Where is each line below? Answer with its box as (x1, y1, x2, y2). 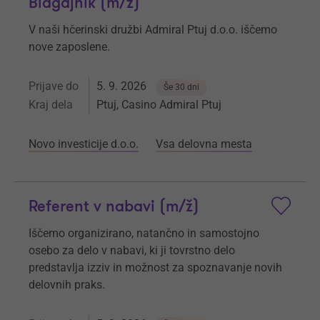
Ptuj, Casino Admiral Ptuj (96, 98, 221, 111)
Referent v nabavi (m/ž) (29, 196, 199, 217)
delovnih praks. (29, 278, 105, 291)
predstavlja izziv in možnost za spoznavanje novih (29, 261, 282, 274)
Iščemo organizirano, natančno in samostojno (29, 226, 259, 240)
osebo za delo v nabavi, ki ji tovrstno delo (29, 244, 235, 257)
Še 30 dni (164, 82, 199, 92)
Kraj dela (29, 98, 73, 111)
